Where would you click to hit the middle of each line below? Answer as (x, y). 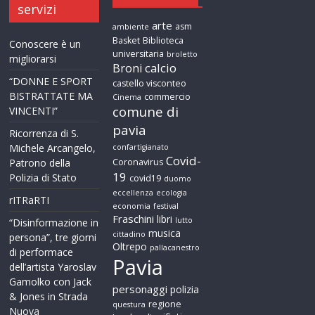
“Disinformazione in (54, 223)
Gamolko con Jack (51, 282)
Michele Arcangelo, (53, 148)
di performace (41, 252)
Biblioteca (163, 41)
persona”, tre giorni (53, 238)
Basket (127, 41)
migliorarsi (33, 59)
